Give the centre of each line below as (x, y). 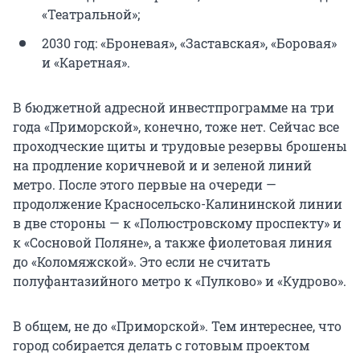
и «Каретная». (86, 62)
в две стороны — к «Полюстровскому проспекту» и (177, 223)
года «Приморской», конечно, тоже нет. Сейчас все (176, 126)
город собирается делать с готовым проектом (161, 345)
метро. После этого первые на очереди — (145, 184)
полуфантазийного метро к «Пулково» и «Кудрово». (180, 280)
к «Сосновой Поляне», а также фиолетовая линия (172, 242)
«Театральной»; (91, 14)
